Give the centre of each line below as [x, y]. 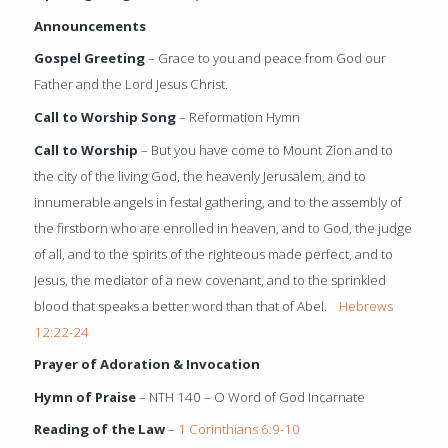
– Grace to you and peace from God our [266, 58]
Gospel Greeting [90, 58]
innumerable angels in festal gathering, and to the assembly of [218, 201]
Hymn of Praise [85, 396]
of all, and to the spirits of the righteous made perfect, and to [214, 253]
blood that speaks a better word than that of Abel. [187, 305]
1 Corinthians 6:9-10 [239, 429]
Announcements [90, 25]
